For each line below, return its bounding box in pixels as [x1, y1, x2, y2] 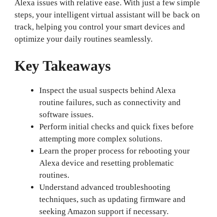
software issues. [39, 110, 94, 119]
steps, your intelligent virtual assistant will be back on [15, 10, 200, 19]
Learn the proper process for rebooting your [39, 146, 190, 155]
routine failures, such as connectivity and [39, 98, 181, 107]
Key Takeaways [15, 58, 111, 74]
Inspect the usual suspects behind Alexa [39, 86, 176, 95]
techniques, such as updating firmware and [39, 195, 186, 204]
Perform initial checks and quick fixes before [39, 122, 194, 131]
